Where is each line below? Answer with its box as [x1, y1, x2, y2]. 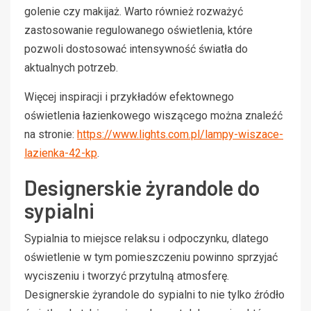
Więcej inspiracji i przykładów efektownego [24, 90, 234, 103]
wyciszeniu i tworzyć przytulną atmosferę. [24, 269, 229, 283]
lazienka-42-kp [24, 146, 97, 160]
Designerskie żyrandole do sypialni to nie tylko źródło [24, 287, 285, 301]
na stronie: [24, 127, 77, 141]
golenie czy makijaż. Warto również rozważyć [24, 4, 243, 18]
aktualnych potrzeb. [24, 60, 118, 74]
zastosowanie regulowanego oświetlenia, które [24, 23, 253, 37]
